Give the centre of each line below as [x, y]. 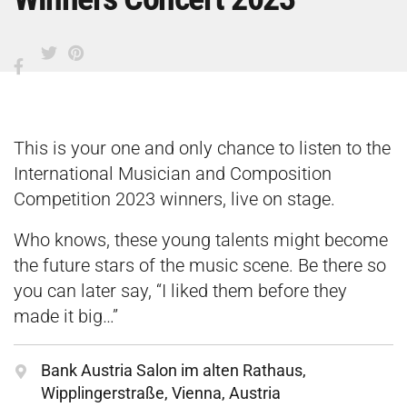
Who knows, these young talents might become [201, 239]
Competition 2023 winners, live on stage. [174, 199]
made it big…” [66, 316]
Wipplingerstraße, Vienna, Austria [161, 392]
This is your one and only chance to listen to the [202, 148]
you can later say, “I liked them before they [180, 290]
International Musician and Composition [173, 173]
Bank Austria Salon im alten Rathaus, [174, 370]
